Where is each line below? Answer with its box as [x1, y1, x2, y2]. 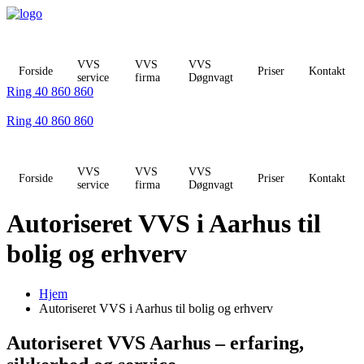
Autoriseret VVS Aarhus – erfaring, [6, 331, 304, 353]
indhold [6, 35, 45, 49]
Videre [6, 6, 40, 19]
